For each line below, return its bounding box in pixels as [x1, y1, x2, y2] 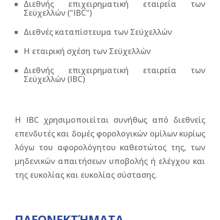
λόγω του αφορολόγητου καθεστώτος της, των [15, 142, 205, 153]
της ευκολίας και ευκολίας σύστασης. [15, 169, 157, 180]
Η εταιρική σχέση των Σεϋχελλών [24, 46, 151, 56]
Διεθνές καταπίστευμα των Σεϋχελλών [24, 27, 172, 37]
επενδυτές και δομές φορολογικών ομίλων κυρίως [15, 128, 205, 139]
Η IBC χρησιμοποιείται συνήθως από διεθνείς [15, 114, 205, 125]
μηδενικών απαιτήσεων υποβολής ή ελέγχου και [15, 156, 205, 166]
